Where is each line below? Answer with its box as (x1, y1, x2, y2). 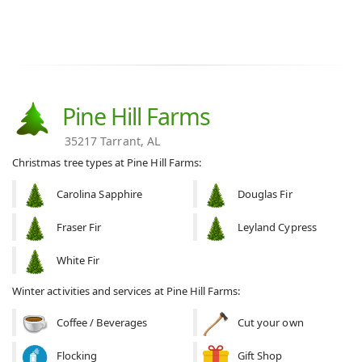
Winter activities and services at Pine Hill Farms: (12, 284, 241, 299)
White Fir (57, 253, 100, 268)
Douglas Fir (238, 187, 293, 202)
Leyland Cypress (238, 220, 317, 235)
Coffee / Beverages (57, 315, 147, 330)
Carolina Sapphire (57, 187, 142, 202)
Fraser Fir (57, 220, 102, 235)
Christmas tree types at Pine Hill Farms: (12, 155, 201, 170)
